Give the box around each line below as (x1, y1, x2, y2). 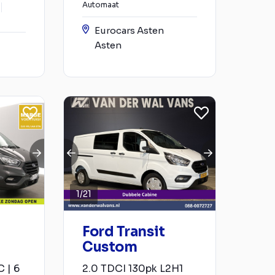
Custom (82, 238, 137, 255)
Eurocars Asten (95, 25, 164, 37)
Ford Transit (82, 223, 165, 240)
